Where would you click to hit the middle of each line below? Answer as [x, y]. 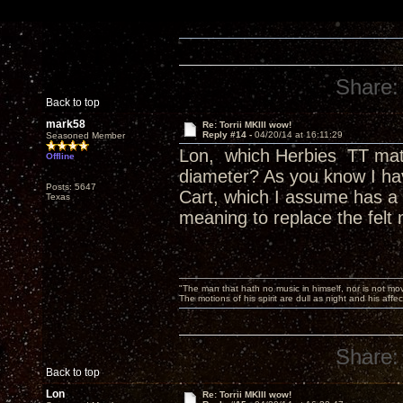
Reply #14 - [228, 134]
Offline [60, 156]
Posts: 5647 [71, 187]
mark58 [66, 124]
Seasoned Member [85, 135]
